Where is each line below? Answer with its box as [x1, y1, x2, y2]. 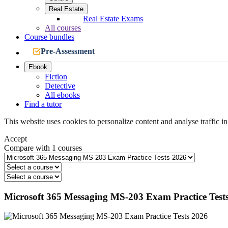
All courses [45, 23, 81, 32]
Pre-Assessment [41, 47, 95, 55]
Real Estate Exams [83, 14, 143, 23]
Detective [45, 81, 75, 90]
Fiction [45, 72, 67, 81]
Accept [4, 134, 27, 143]
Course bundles [24, 33, 74, 41]
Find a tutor [24, 100, 62, 108]
